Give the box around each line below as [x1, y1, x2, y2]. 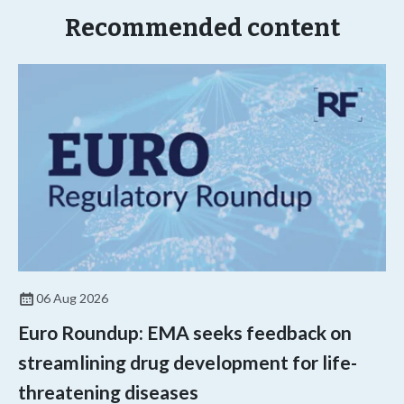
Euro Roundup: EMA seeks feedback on [18, 321, 352, 344]
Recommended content [64, 14, 340, 43]
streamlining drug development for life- [18, 351, 357, 374]
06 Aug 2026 [36, 290, 108, 307]
